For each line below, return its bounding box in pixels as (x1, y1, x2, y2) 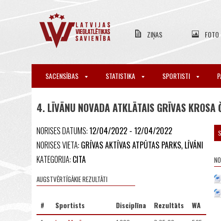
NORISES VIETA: (37, 139, 81, 151)
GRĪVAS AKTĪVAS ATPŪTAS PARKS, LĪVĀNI (81, 139, 203, 151)
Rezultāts (154, 200, 184, 210)
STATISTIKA (106, 71, 137, 81)
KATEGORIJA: (37, 153, 73, 165)
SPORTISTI (162, 71, 191, 81)
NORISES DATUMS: (37, 125, 89, 137)
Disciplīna (116, 200, 146, 210)
